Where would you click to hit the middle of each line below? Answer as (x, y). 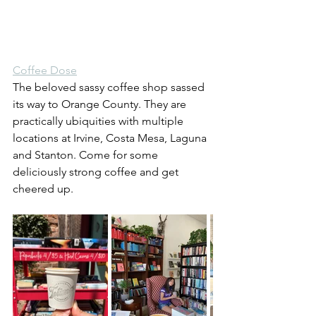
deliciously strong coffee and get (97, 172)
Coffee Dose (45, 71)
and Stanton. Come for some (87, 155)
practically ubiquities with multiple (99, 121)
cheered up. (43, 189)
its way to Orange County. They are (101, 104)
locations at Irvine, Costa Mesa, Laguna (111, 138)
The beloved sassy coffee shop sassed (110, 87)
